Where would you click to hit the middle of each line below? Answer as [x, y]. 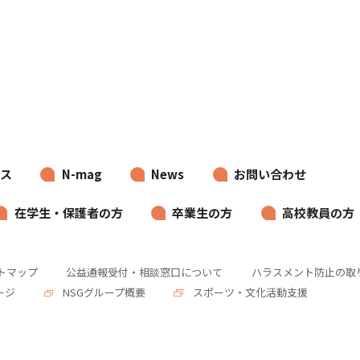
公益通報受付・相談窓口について [145, 272]
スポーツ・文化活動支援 [249, 292]
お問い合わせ [270, 174]
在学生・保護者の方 [68, 212]
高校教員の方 [319, 212]
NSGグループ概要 [102, 292]
